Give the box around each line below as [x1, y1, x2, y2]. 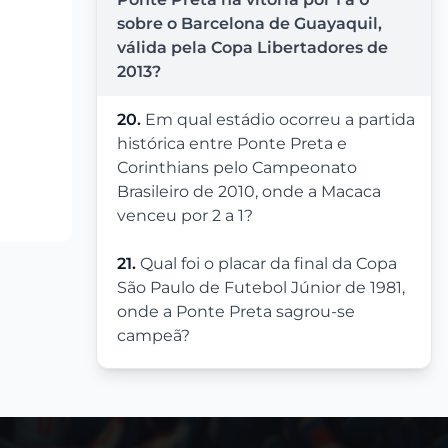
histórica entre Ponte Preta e [117, 134, 347, 154]
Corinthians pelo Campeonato [117, 158, 357, 178]
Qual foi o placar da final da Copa [140, 254, 397, 274]
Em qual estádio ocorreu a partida [145, 110, 415, 130]
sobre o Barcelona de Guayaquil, [117, 14, 382, 34]
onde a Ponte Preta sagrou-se [117, 302, 355, 322]
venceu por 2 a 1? [117, 206, 253, 226]
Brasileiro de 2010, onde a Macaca [117, 182, 381, 202]
